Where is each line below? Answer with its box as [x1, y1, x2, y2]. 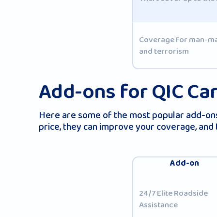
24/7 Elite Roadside [139, 186, 208, 200]
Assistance [139, 198, 178, 212]
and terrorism [139, 44, 189, 58]
